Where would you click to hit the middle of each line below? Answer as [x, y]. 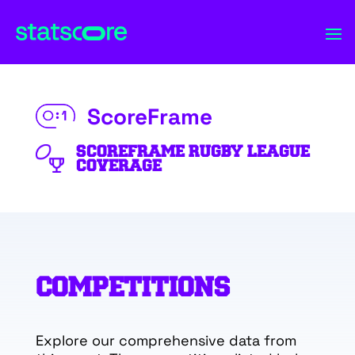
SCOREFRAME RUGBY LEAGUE [193, 151]
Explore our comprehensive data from [166, 341]
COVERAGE [118, 166]
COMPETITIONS [133, 288]
